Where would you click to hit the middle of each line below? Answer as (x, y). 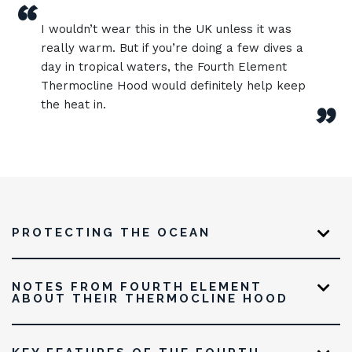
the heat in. (74, 104)
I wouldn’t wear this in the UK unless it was (167, 29)
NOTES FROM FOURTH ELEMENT (137, 287)
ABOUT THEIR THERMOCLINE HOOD (150, 299)
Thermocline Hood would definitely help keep (174, 86)
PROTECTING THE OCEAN (111, 233)
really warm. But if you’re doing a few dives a (172, 48)
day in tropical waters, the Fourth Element (164, 67)
